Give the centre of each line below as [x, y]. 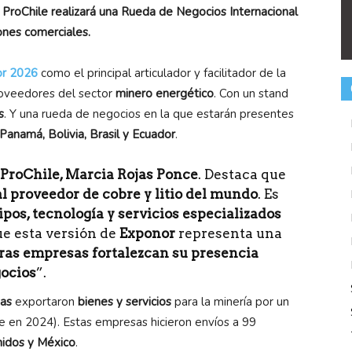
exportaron [43, 301]
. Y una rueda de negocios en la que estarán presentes [149, 114]
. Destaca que [242, 174]
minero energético [163, 93]
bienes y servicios [123, 301]
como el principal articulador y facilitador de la [162, 73]
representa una [229, 233]
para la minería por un [230, 301]
